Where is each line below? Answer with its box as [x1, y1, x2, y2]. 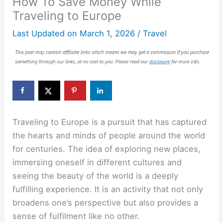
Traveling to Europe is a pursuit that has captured [12, 116, 207, 127]
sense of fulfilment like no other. [12, 211, 143, 221]
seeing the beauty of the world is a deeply [12, 170, 179, 181]
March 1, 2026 [77, 28, 135, 39]
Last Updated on [12, 28, 78, 39]
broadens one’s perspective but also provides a [12, 197, 199, 208]
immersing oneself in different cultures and [12, 157, 182, 167]
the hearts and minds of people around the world [12, 130, 206, 140]
